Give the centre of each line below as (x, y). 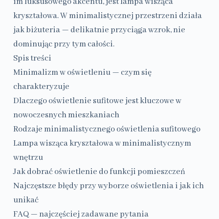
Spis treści (32, 59)
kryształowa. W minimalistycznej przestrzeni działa (107, 16)
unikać (26, 200)
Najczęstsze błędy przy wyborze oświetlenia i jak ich (108, 186)
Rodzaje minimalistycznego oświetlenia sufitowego (107, 130)
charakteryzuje (41, 87)
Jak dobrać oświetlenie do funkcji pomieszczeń (99, 172)
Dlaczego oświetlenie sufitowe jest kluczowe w (97, 101)
